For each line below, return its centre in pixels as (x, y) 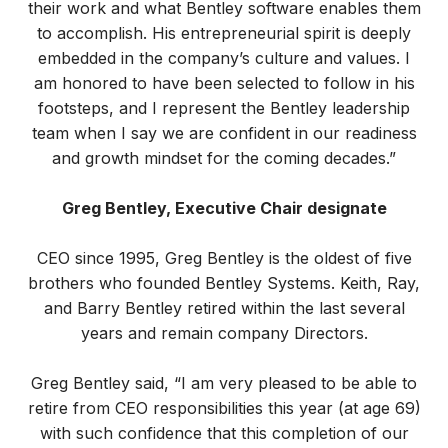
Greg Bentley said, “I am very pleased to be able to (224, 382)
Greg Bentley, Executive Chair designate (224, 207)
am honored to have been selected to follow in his (224, 82)
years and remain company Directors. (224, 332)
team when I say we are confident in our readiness (224, 132)
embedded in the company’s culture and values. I (224, 57)
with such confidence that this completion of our (224, 432)
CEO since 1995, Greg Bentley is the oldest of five (224, 257)
